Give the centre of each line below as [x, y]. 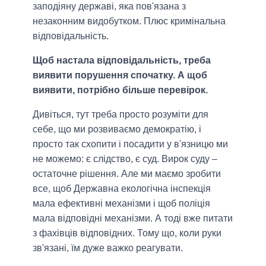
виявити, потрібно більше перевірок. [120, 90]
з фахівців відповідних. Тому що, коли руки [127, 233]
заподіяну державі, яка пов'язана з [109, 7]
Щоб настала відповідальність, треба [122, 61]
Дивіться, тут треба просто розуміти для [121, 115]
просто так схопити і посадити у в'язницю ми [130, 144]
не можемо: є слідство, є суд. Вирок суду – [125, 159]
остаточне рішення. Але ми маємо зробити [127, 174]
